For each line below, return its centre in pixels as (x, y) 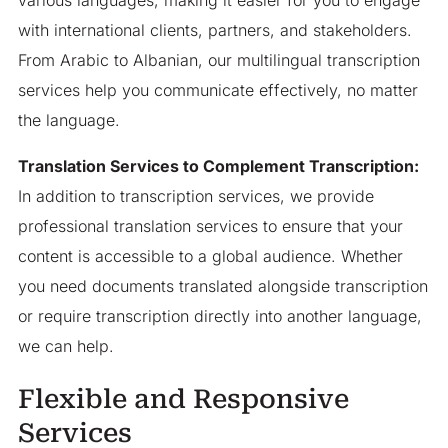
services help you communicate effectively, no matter (217, 89)
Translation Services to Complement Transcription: (218, 165)
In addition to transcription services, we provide (195, 195)
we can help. (65, 345)
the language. (68, 119)
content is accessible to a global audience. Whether (210, 255)
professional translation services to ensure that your (210, 225)
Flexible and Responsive (183, 399)
